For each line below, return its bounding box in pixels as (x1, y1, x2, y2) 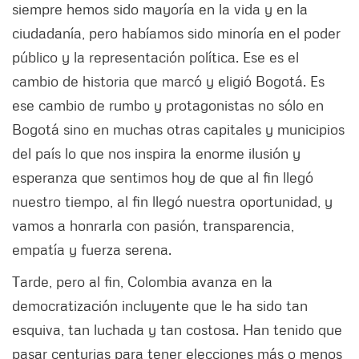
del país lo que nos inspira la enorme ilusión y (12, 143, 301, 162)
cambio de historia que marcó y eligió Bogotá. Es (12, 71, 325, 90)
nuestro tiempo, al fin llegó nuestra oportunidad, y (12, 192, 333, 210)
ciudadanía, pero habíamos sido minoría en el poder (12, 23, 341, 42)
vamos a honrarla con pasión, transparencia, (12, 216, 294, 234)
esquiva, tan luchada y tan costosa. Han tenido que (12, 320, 342, 338)
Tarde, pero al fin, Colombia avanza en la (12, 272, 272, 290)
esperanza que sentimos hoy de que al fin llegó (12, 167, 313, 186)
